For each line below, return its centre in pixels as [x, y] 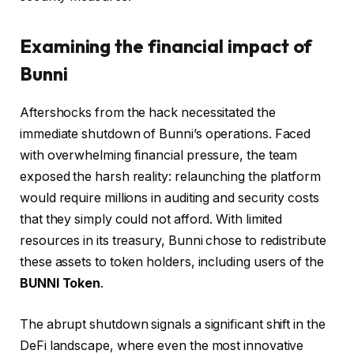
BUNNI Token [60, 284]
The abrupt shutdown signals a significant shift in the [173, 324]
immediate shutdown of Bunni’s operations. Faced [166, 134]
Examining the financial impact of [166, 46]
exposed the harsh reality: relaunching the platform [170, 177]
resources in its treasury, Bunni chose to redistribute [173, 241]
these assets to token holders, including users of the [172, 262]
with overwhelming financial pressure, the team [159, 156]
